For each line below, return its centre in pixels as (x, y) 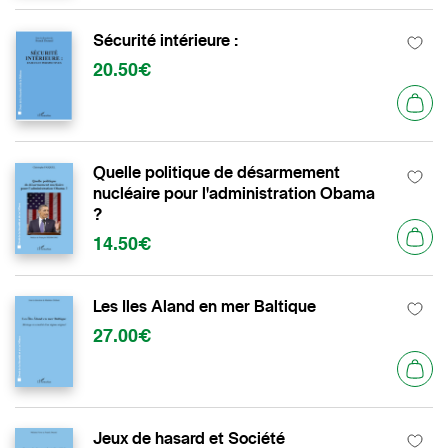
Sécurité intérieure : (165, 40)
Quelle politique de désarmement (216, 172)
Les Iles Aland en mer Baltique (204, 306)
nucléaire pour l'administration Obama (234, 193)
